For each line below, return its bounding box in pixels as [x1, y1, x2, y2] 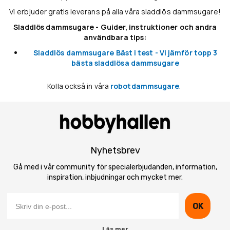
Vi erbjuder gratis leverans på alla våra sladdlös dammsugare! [9, 7, 221, 16]
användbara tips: [83, 32, 147, 42]
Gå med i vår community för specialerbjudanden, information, [13, 163, 217, 172]
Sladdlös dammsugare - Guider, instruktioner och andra [13, 22, 217, 32]
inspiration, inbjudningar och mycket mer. [47, 173, 183, 182]
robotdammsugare [110, 81, 180, 91]
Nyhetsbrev [90, 145, 140, 157]
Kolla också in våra [47, 81, 111, 91]
